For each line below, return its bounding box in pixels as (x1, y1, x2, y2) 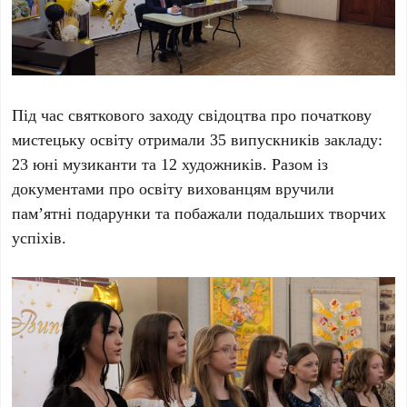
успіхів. (12, 226, 67, 249)
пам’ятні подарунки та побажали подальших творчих (12, 202, 387, 224)
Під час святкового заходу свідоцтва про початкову (12, 104, 372, 126)
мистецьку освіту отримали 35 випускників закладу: (12, 128, 383, 151)
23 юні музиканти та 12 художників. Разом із (12, 153, 329, 175)
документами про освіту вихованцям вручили (12, 177, 335, 200)
